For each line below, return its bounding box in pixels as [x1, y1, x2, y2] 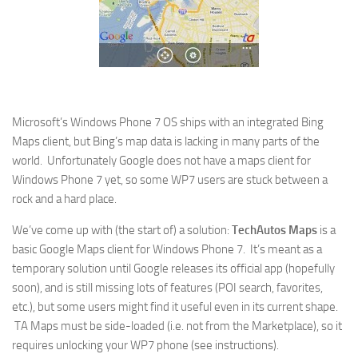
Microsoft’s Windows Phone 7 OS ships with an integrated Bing [12, 115, 324, 129]
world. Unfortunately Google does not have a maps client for [12, 153, 311, 168]
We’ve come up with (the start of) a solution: [12, 223, 232, 237]
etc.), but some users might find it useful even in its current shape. [12, 300, 338, 314]
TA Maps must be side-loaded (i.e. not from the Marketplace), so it [12, 319, 342, 333]
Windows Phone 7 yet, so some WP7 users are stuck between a [12, 173, 328, 187]
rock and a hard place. [12, 192, 117, 206]
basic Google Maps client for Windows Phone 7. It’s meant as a [12, 242, 322, 257]
